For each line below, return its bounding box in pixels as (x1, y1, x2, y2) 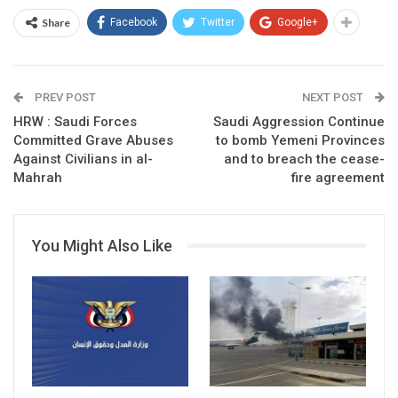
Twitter (201, 15, 235, 28)
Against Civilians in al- (13, 150, 153, 167)
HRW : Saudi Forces (13, 113, 137, 130)
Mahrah (13, 169, 62, 186)
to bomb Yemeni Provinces (216, 131, 385, 148)
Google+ (277, 15, 318, 28)
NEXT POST (302, 90, 366, 104)
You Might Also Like (32, 235, 172, 255)
